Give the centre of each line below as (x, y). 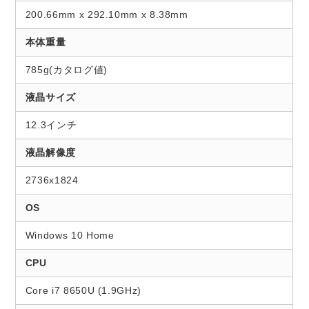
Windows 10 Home (70, 236)
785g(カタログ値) (66, 70)
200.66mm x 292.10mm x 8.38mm (107, 15)
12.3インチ (51, 125)
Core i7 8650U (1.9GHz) (83, 291)
